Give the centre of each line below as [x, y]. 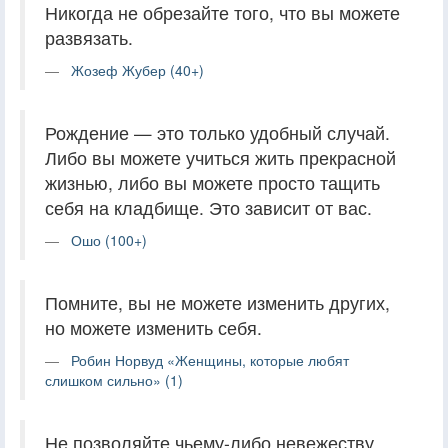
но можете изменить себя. [153, 327]
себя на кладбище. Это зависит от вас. [208, 207]
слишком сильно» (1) [114, 379]
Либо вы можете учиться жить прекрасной [220, 157]
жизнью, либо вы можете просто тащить [212, 182]
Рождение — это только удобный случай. [217, 132]
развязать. [89, 37]
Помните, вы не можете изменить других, [217, 302]
